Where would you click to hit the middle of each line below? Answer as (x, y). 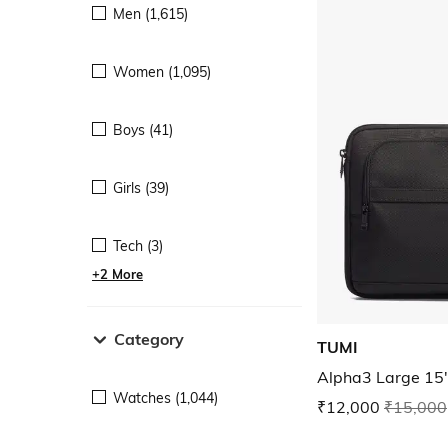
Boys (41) (143, 129)
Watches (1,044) (165, 397)
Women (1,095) (162, 71)
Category (149, 338)
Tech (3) (138, 245)
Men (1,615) (150, 13)
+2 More (117, 273)
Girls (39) (141, 187)
